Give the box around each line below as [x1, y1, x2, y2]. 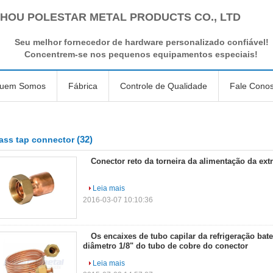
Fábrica [68, 81, 97, 91]
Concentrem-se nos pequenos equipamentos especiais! [24, 49, 258, 59]
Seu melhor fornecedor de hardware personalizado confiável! [15, 37, 269, 47]
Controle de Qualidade [120, 81, 207, 91]
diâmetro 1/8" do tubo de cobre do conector [83, 241, 248, 250]
